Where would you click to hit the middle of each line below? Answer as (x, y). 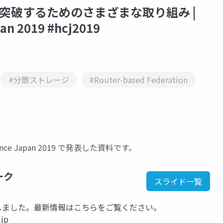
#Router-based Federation (138, 80)
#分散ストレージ (39, 80)
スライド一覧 (178, 181)
